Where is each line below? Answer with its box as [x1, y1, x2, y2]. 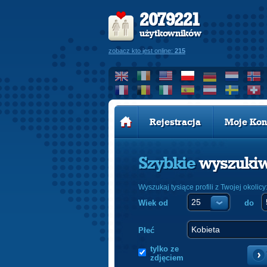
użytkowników [139, 29, 201, 38]
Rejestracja [149, 117, 201, 127]
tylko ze [150, 244, 179, 253]
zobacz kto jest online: [108, 47, 175, 54]
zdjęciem [150, 253, 184, 262]
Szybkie [138, 156, 199, 172]
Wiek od [138, 198, 168, 207]
